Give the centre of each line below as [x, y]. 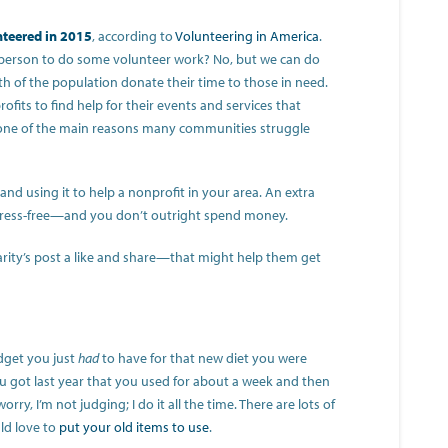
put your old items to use [134, 427]
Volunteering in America [247, 36]
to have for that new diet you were [203, 358]
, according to [134, 36]
